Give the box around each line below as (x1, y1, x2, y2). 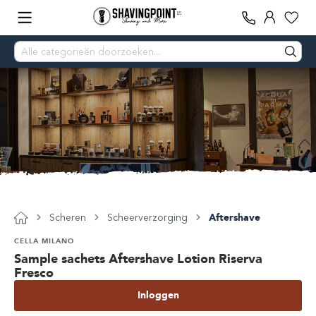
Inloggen (137, 289, 179, 301)
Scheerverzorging (107, 212, 188, 224)
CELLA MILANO (14, 236, 74, 245)
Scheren (49, 212, 86, 224)
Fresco (14, 265, 54, 281)
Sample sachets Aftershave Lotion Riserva (14, 251, 262, 267)
